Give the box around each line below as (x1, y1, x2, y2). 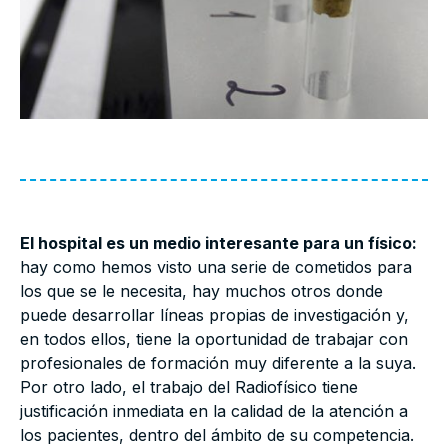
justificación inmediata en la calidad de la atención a (20, 401, 408, 422)
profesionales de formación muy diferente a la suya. (20, 353, 416, 374)
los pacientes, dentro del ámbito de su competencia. (20, 425, 414, 446)
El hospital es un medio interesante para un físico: (20, 233, 417, 254)
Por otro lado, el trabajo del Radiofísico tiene (20, 377, 358, 398)
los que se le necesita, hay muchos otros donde (20, 281, 383, 302)
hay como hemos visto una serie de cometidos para (20, 257, 412, 278)
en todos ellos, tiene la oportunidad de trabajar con (20, 329, 408, 350)
